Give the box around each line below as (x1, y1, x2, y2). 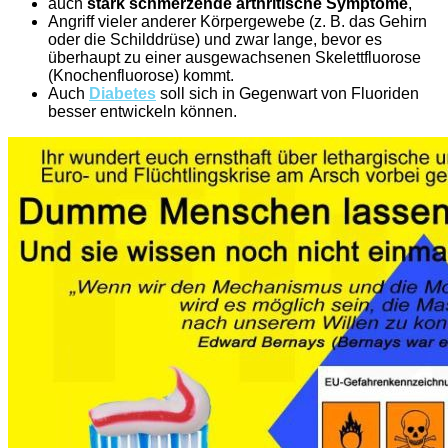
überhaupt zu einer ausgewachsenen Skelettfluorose (48, 48, 421, 66)
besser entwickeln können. (48, 102, 237, 120)
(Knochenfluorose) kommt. (48, 66, 234, 84)
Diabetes (89, 84, 156, 102)
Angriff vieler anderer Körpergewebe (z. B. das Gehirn (48, 12, 427, 30)
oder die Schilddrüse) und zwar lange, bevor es (48, 30, 382, 48)
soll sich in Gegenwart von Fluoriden (156, 84, 419, 102)
